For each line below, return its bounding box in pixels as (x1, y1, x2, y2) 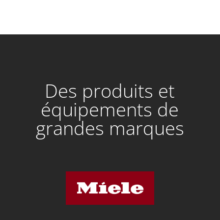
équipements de (41, 96, 179, 122)
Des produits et (45, 77, 175, 103)
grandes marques (35, 114, 184, 140)
